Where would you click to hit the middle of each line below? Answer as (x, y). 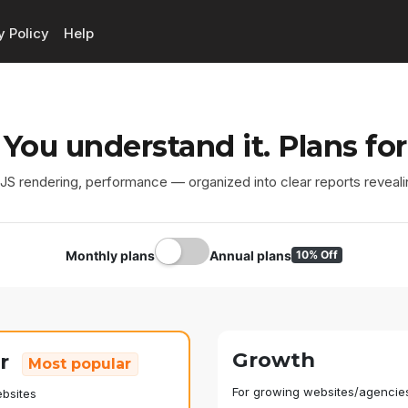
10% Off (317, 255)
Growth (274, 360)
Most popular (80, 364)
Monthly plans (111, 255)
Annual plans (251, 255)
